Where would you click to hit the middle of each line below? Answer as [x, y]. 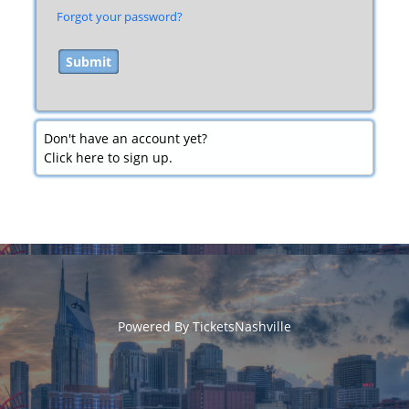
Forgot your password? [120, 16]
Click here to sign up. [109, 157]
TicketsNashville [242, 326]
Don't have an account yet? [126, 138]
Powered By [155, 326]
